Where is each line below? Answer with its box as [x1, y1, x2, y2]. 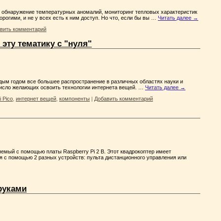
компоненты [59, 96, 90, 102]
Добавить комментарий [94, 96, 153, 102]
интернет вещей [16, 96, 56, 102]
